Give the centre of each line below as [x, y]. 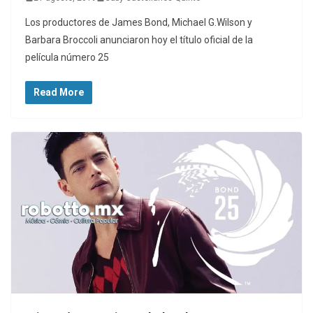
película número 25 [67, 57]
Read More [59, 92]
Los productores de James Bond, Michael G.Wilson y [139, 22]
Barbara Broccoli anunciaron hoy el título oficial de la [139, 39]
